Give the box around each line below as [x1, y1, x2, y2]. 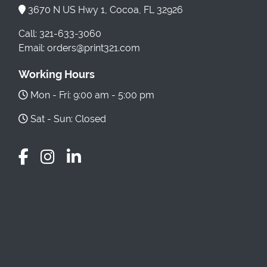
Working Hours [18, 67, 95, 80]
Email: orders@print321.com [18, 42, 140, 54]
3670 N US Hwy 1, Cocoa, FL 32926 [26, 4, 183, 15]
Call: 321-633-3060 [18, 27, 101, 39]
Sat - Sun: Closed [28, 113, 106, 125]
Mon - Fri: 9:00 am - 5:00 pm [28, 89, 154, 101]
